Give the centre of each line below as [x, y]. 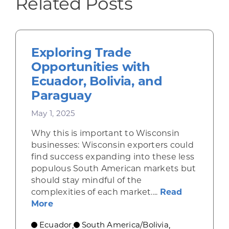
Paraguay [61, 95]
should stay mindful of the [86, 180]
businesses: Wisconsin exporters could [112, 145]
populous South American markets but [113, 168]
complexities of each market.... [95, 192]
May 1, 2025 [53, 113]
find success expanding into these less [113, 156]
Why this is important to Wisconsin [105, 133]
